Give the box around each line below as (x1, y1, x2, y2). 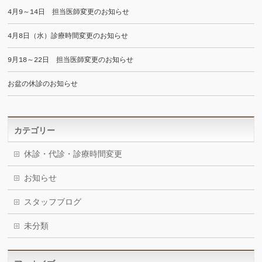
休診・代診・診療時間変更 (24, 150, 123, 159)
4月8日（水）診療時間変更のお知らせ (8, 32, 129, 40)
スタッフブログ (24, 198, 82, 207)
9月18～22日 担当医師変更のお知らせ (8, 56, 134, 64)
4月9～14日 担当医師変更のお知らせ (8, 8, 130, 16)
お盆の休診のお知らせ (8, 80, 78, 88)
